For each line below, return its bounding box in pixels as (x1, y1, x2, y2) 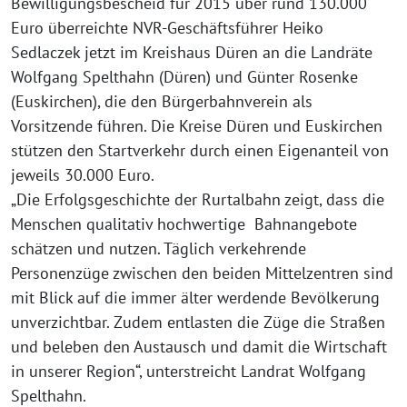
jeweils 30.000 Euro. (11, 164, 154, 185)
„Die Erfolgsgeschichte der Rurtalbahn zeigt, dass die (11, 188, 384, 210)
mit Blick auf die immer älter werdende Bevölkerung (11, 286, 380, 308)
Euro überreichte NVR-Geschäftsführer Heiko (11, 16, 323, 38)
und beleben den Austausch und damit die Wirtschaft (11, 335, 387, 357)
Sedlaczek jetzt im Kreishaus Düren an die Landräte (11, 41, 372, 63)
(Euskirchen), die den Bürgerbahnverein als (11, 90, 313, 112)
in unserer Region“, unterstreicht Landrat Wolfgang (11, 360, 366, 382)
